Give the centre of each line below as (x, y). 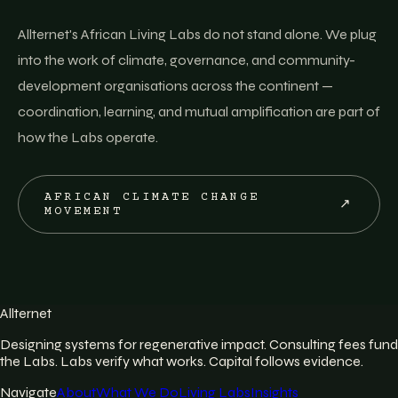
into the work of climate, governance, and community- (187, 60)
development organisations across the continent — (175, 86)
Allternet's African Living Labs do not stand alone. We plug (197, 34)
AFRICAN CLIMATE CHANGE (151, 197)
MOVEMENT (83, 211)
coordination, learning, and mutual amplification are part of (199, 111)
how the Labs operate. (88, 137)
